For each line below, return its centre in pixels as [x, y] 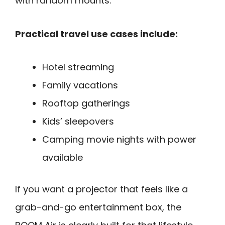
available [63, 158]
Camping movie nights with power [119, 140]
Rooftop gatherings [86, 103]
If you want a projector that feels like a [101, 189]
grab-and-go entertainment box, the [98, 207]
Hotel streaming [78, 67]
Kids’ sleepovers [78, 122]
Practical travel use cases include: [96, 34]
